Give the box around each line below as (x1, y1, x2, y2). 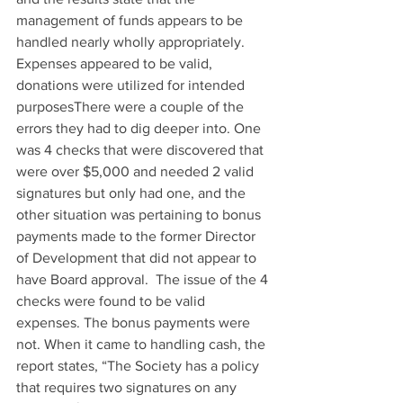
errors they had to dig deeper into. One (16, 120, 264, 136)
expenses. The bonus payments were (16, 314, 254, 330)
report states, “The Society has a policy (16, 357, 263, 373)
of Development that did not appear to (16, 249, 260, 265)
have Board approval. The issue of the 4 (16, 271, 272, 287)
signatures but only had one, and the (16, 184, 249, 201)
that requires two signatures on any (16, 379, 240, 395)
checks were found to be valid (16, 292, 209, 309)
